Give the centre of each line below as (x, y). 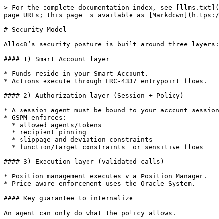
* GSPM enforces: (35, 118)
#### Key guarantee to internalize (68, 198)
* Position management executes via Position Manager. (106, 176)
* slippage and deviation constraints (8, 140)
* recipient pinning (8, 132)
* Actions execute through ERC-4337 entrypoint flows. (106, 81)
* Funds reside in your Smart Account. (76, 74)
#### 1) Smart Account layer (57, 59)
